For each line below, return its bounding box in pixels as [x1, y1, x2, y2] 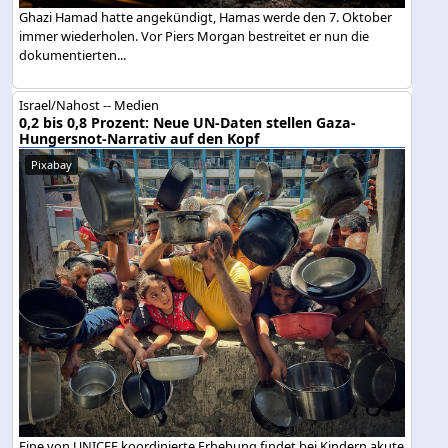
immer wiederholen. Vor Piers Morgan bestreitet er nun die [19, 27, 370, 46]
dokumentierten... [19, 46, 127, 65]
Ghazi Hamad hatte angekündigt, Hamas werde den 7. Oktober [19, 8, 393, 27]
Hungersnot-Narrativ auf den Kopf [19, 128, 260, 148]
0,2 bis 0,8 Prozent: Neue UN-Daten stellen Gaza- [19, 112, 357, 132]
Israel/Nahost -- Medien [19, 95, 160, 114]
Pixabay [31, 156, 73, 172]
